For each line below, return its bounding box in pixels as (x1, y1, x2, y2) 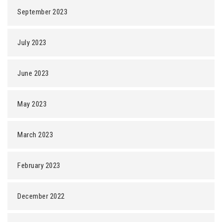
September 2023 (17, 7, 67, 16)
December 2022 (17, 192, 65, 201)
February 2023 (17, 161, 60, 170)
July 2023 (17, 38, 47, 47)
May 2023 (17, 100, 47, 109)
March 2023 (17, 130, 53, 139)
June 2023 (17, 69, 49, 78)
